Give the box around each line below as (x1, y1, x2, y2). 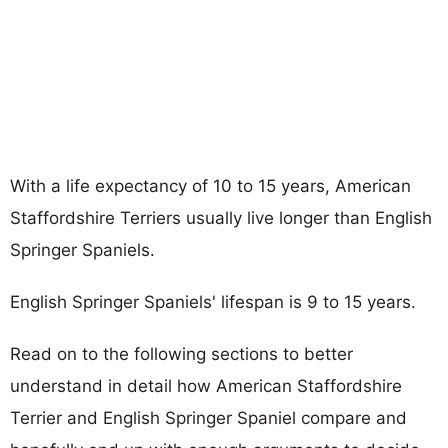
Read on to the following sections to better (10, 343, 353, 364)
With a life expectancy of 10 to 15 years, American (10, 175, 411, 196)
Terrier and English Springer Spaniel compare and (10, 407, 407, 428)
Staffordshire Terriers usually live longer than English (10, 207, 432, 228)
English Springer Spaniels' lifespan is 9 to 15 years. (10, 291, 416, 312)
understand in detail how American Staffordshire (10, 375, 402, 396)
